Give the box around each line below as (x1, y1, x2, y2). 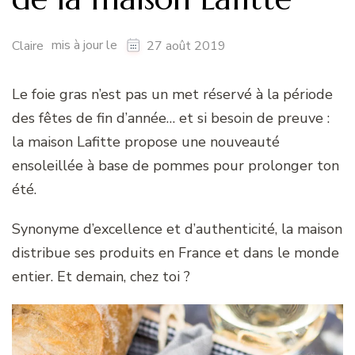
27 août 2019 (147, 36, 226, 55)
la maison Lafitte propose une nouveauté (12, 132, 280, 151)
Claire (12, 36, 44, 55)
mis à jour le (52, 36, 120, 55)
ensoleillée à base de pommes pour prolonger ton (12, 155, 339, 175)
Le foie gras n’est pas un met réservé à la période (12, 84, 333, 104)
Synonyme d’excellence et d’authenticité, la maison (12, 219, 342, 239)
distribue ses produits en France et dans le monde (12, 242, 339, 262)
